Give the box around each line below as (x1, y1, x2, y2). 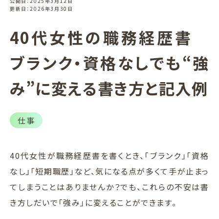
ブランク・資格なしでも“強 (10, 51, 209, 74)
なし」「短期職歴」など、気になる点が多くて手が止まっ (10, 165, 209, 177)
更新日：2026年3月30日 (10, 4, 73, 12)
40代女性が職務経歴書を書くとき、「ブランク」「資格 (10, 149, 209, 161)
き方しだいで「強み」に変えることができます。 (10, 196, 177, 208)
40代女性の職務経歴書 (10, 25, 209, 48)
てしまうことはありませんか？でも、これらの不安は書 (10, 180, 209, 193)
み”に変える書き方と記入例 (10, 76, 208, 99)
